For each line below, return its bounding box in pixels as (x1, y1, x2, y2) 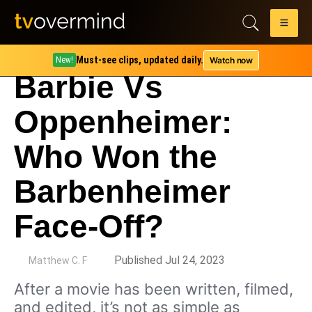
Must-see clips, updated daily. (76, 54, 204, 65)
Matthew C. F (29, 255, 87, 266)
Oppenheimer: (14, 104, 232, 140)
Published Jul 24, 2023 (114, 253, 225, 267)
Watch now (210, 54, 253, 65)
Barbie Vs (14, 69, 163, 105)
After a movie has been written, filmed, (14, 280, 293, 298)
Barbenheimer (14, 173, 231, 210)
